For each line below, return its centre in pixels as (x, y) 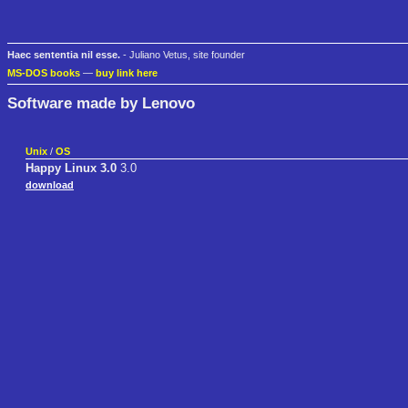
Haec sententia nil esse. (64, 55)
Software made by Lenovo (101, 102)
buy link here (127, 73)
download (50, 185)
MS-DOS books (44, 73)
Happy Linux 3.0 (71, 168)
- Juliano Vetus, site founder (183, 55)
